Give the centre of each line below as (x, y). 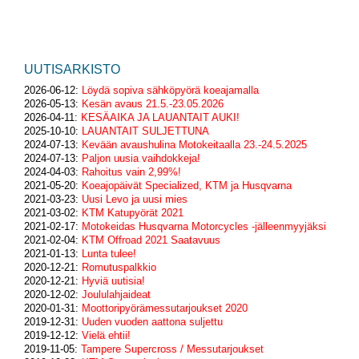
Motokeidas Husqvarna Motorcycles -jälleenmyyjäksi (204, 227)
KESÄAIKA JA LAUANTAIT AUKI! (160, 118)
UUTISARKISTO (72, 70)
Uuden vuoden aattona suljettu (152, 322)
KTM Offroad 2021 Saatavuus (151, 240)
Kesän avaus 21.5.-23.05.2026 (153, 104)
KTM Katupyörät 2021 (133, 213)
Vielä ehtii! (106, 336)
